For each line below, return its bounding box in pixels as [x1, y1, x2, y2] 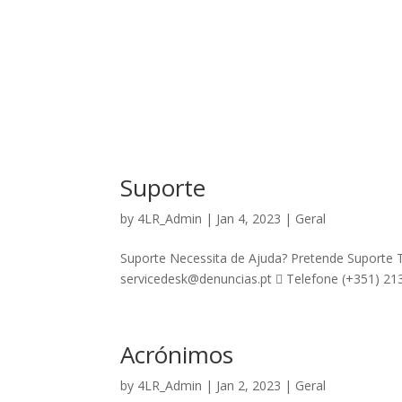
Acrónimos [120, 337, 234, 371]
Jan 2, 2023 [216, 376, 282, 394]
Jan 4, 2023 [216, 209, 282, 227]
